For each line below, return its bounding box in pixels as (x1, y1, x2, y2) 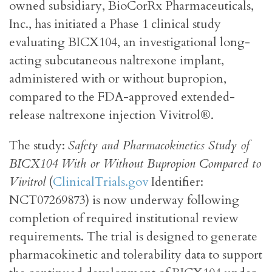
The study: (9, 137, 68, 154)
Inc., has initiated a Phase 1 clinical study (9, 16, 221, 33)
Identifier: (148, 174, 203, 191)
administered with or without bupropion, (9, 70, 226, 87)
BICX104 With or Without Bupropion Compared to (9, 155, 261, 172)
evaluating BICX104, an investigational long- (9, 34, 250, 51)
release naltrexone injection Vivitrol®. (9, 107, 217, 124)
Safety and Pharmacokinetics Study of (68, 137, 250, 154)
